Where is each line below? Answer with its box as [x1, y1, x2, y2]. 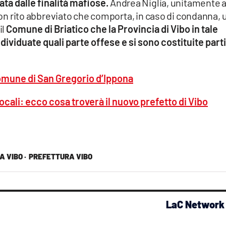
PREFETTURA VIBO [28, 151, 92, 161]
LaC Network [166, 198, 224, 210]
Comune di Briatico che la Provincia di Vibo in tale [6, 22, 218, 35]
